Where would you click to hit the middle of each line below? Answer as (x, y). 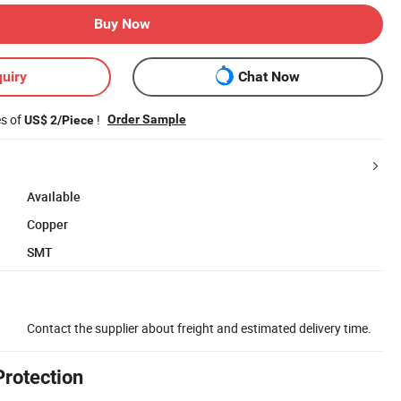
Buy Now (122, 23)
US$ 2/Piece (59, 119)
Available (54, 196)
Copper (47, 224)
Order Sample (147, 119)
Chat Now (269, 77)
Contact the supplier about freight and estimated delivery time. (199, 328)
